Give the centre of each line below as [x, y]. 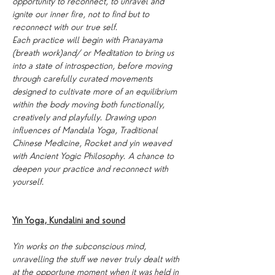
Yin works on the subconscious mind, [80, 246]
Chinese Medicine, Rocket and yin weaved [93, 143]
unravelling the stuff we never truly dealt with [97, 259]
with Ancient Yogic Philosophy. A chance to [94, 156]
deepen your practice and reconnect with [91, 169]
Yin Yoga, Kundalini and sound [69, 220]
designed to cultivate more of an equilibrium [96, 91]
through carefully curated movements [83, 79]
